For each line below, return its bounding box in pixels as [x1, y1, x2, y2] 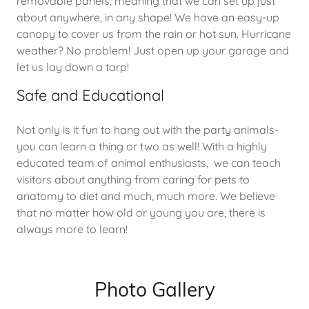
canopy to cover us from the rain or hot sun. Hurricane [17, 27, 291, 41]
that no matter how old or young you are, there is [17, 206, 266, 219]
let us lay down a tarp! [17, 60, 132, 74]
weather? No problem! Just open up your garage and [17, 43, 289, 57]
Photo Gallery [94, 277, 215, 301]
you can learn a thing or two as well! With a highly [17, 139, 267, 153]
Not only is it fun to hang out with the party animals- [17, 123, 279, 137]
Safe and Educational [17, 86, 164, 105]
